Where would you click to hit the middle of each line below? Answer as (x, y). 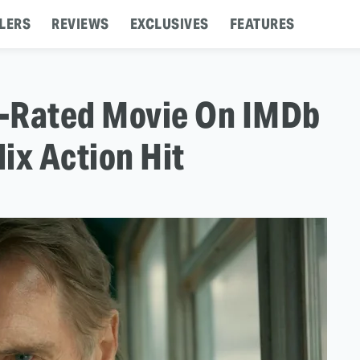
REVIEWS (80, 24)
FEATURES (262, 24)
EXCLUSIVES (169, 24)
